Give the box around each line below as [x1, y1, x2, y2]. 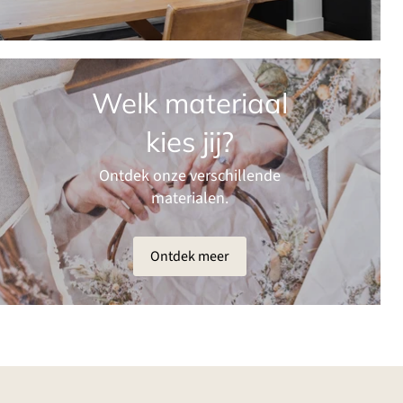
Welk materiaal [91, 85, 288, 121]
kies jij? [145, 123, 234, 159]
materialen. [150, 186, 228, 210]
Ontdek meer [149, 246, 229, 266]
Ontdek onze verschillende [98, 164, 281, 187]
